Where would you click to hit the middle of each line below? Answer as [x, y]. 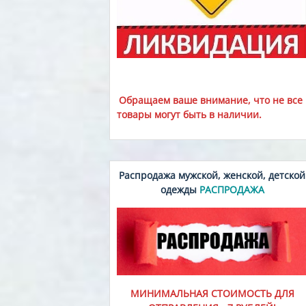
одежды [178, 189]
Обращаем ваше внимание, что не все [210, 100]
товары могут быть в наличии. [189, 114]
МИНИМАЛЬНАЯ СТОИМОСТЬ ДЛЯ [212, 293]
